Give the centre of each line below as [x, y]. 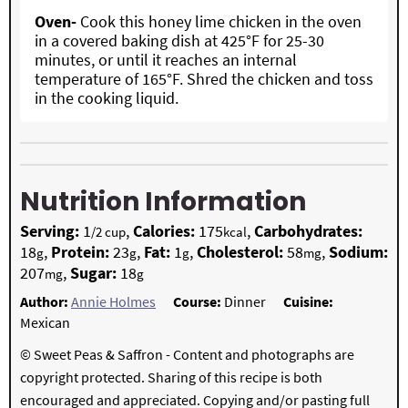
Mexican [45, 323]
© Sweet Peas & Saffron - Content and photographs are [187, 355]
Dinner [245, 302]
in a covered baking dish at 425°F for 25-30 [179, 41]
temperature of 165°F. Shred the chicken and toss [204, 79]
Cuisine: [308, 302]
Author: [46, 302]
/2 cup [108, 232]
